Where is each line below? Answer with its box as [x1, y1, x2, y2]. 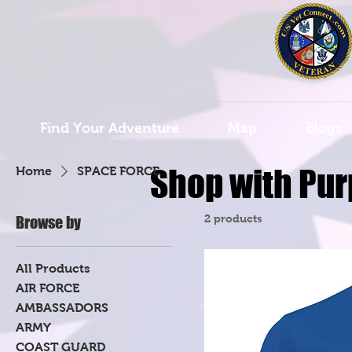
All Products [16, 262, 90, 275]
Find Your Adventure [40, 120, 179, 136]
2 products [204, 212, 262, 225]
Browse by [16, 213, 81, 232]
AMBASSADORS [16, 301, 108, 314]
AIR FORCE [16, 281, 79, 295]
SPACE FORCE [77, 164, 159, 178]
